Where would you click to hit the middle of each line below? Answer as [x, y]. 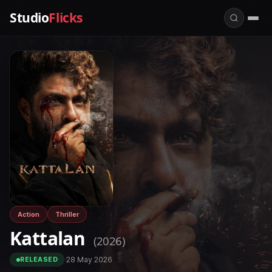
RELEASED [39, 260]
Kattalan [50, 238]
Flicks [66, 18]
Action [29, 214]
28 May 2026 [90, 259]
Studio [29, 18]
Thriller [67, 214]
